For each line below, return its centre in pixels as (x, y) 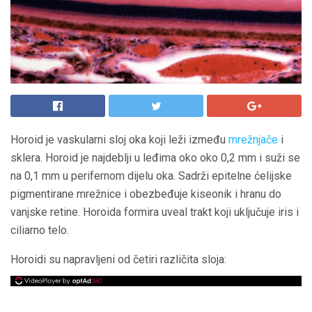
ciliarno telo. (40, 230)
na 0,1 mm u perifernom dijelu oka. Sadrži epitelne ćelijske (151, 176)
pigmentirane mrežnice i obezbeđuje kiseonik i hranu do (146, 194)
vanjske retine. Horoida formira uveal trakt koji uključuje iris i (155, 212)
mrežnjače (253, 140)
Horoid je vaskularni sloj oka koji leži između (119, 140)
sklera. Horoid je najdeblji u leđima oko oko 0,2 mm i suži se (155, 158)
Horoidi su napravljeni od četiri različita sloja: (118, 259)
